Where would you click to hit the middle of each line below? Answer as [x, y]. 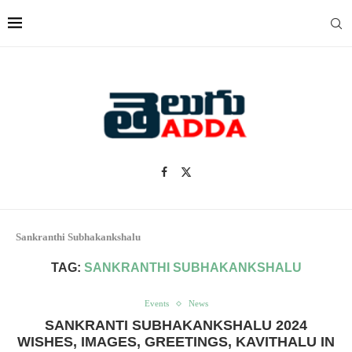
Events [156, 303]
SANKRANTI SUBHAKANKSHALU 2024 [176, 325]
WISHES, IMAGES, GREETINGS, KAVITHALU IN [176, 342]
